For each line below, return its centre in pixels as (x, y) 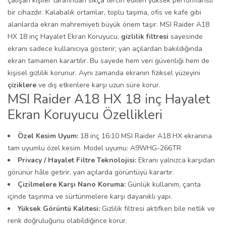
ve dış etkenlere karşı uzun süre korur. (99, 85)
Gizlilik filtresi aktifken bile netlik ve (157, 209)
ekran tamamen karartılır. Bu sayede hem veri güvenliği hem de (108, 61)
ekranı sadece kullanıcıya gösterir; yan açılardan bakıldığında (105, 49)
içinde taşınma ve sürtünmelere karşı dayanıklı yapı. (90, 196)
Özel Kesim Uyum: (49, 136)
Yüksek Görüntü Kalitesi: (59, 209)
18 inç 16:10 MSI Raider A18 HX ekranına (146, 136)
